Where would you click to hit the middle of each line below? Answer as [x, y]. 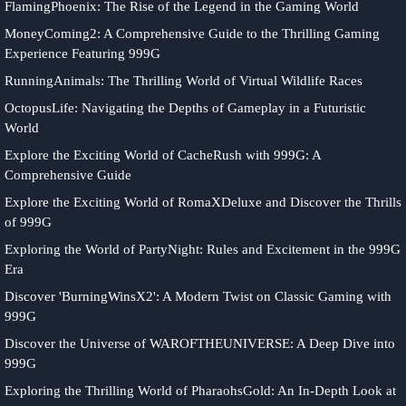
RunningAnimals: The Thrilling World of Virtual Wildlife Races [184, 81]
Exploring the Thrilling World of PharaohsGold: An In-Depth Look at [200, 391]
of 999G [28, 222]
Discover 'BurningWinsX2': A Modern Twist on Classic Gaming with [198, 296]
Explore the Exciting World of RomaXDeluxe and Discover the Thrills [203, 202]
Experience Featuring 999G [82, 53]
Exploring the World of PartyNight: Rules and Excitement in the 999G [203, 249]
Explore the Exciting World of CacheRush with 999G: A [163, 155]
